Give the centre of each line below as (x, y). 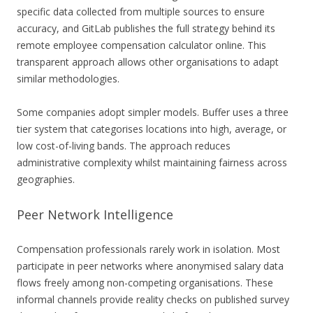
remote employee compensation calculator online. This (141, 45)
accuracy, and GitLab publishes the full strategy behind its (146, 29)
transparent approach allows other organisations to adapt (148, 62)
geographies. (46, 180)
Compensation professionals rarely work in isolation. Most (148, 249)
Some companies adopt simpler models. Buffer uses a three (153, 112)
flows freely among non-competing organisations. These (145, 283)
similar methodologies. (68, 79)
